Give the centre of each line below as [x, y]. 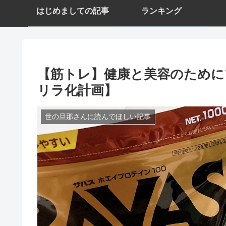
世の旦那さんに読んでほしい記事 [98, 117]
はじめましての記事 [73, 11]
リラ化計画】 [77, 90]
